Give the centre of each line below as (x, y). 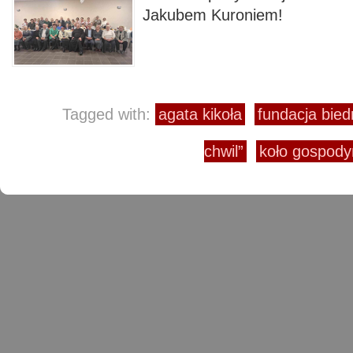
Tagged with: (109, 114)
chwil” (224, 151)
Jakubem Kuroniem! (213, 15)
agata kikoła (200, 114)
